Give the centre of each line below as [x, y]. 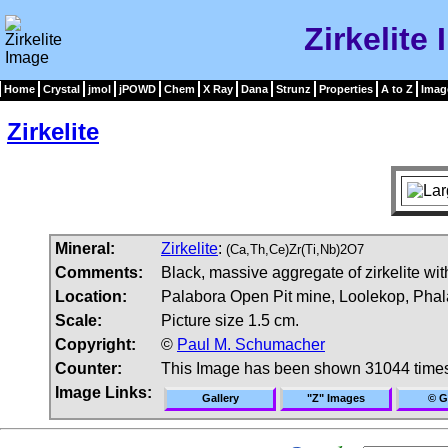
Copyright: [95, 344]
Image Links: [103, 392]
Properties [346, 89]
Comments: [99, 272]
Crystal [61, 89]
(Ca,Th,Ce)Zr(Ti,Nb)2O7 [295, 249]
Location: [91, 296]
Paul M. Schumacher [251, 344]
